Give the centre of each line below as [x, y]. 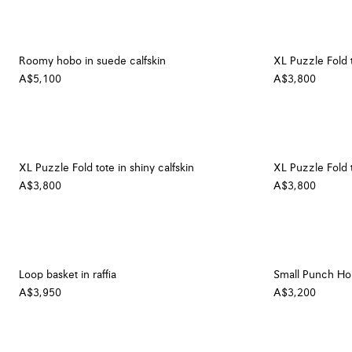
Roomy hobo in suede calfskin [92, 62]
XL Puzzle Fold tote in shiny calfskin [106, 169]
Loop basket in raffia [68, 275]
